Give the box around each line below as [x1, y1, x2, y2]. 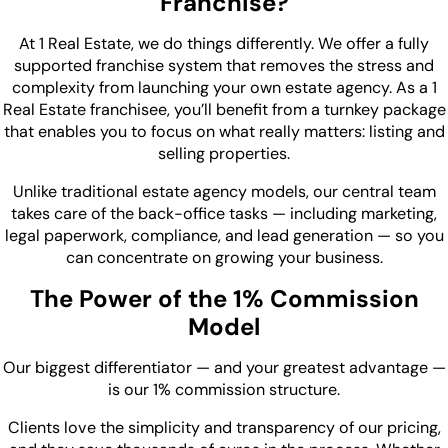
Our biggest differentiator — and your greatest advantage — [2, 357, 446, 379]
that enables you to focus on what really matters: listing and [3, 120, 445, 142]
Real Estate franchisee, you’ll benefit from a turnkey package [2, 98, 446, 120]
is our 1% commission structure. [108, 379, 340, 401]
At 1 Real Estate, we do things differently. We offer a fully [19, 32, 429, 54]
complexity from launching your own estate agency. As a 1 [11, 76, 437, 98]
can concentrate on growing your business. [65, 247, 383, 269]
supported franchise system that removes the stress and [14, 54, 434, 76]
